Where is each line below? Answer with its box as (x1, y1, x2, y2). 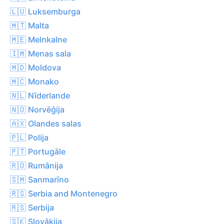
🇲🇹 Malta (10, 20, 49, 30)
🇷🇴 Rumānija (10, 160, 63, 170)
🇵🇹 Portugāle (10, 146, 65, 156)
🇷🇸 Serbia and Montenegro (10, 188, 117, 198)
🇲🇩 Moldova (10, 62, 61, 72)
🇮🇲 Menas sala (10, 48, 71, 58)
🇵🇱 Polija (10, 132, 48, 142)
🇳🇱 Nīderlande (10, 90, 70, 100)
